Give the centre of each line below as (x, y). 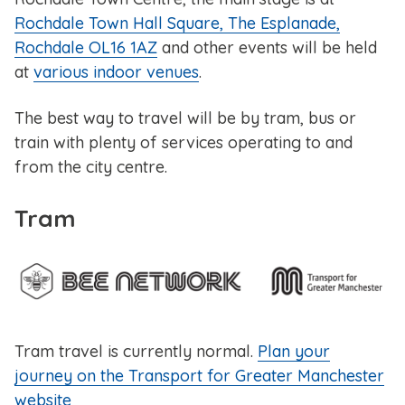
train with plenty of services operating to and (184, 143)
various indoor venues (116, 72)
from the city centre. (91, 167)
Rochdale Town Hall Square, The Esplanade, (177, 24)
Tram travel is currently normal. (136, 352)
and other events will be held (267, 48)
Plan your (294, 352)
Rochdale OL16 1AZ (86, 48)
